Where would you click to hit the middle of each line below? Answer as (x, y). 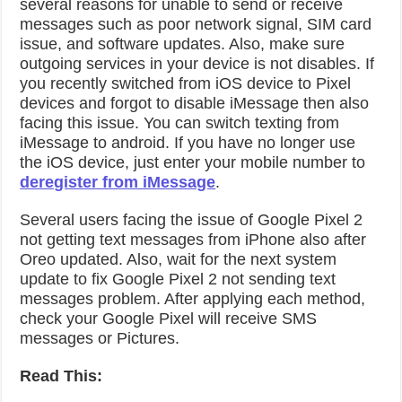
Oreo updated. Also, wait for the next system (179, 259)
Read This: (61, 376)
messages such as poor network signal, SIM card (196, 24)
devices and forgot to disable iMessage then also (195, 103)
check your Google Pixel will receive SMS (169, 319)
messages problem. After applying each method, (193, 299)
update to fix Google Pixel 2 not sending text (178, 279)
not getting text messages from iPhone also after (193, 240)
